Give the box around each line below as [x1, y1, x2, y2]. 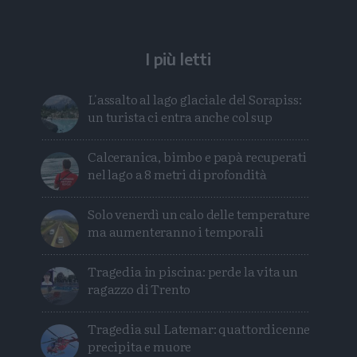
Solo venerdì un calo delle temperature [88, 204, 310, 224]
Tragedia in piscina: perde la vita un [88, 261, 299, 281]
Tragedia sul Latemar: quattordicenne [88, 319, 311, 339]
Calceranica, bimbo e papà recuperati [88, 147, 308, 167]
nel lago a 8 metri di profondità [88, 164, 267, 184]
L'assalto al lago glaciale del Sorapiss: [88, 89, 302, 109]
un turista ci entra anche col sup [88, 107, 273, 127]
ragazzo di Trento [88, 279, 191, 299]
